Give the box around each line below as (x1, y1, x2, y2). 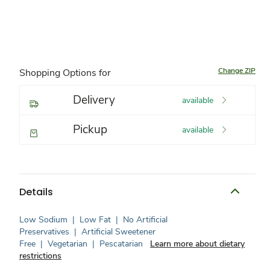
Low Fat (80, 214, 111, 225)
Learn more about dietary (150, 238, 245, 250)
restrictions (19, 250, 61, 262)
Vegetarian (48, 238, 87, 250)
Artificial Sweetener (81, 226, 155, 237)
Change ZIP (218, 66, 256, 75)
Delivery (73, 92, 115, 108)
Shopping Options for (19, 66, 111, 80)
